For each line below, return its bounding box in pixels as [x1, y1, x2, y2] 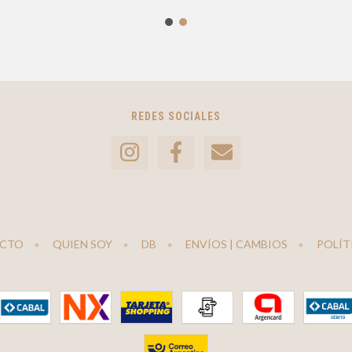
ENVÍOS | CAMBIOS [185, 237, 288, 251]
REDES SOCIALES [130, 110, 221, 123]
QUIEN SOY [53, 237, 112, 251]
